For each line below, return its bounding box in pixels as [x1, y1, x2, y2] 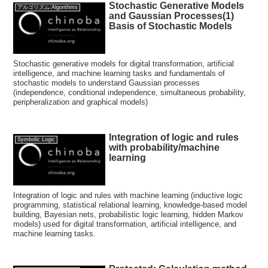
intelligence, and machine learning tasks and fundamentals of [13, 68, 226, 78]
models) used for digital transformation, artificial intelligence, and [13, 220, 237, 229]
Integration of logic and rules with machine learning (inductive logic [13, 191, 243, 200]
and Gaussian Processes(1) [109, 10, 234, 21]
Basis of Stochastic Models [109, 20, 233, 31]
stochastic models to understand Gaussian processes [13, 78, 200, 87]
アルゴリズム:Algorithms [17, 4, 78, 11]
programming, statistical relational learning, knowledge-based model [13, 200, 248, 210]
